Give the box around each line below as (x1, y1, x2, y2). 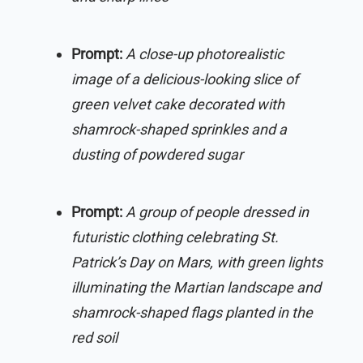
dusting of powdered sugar (71, 145, 243, 163)
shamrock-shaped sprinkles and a (71, 120, 287, 138)
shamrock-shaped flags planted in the (71, 303, 313, 321)
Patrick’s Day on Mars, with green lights (71, 253, 322, 271)
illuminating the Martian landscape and (71, 278, 321, 296)
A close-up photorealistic (126, 45, 284, 62)
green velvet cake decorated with (71, 95, 284, 113)
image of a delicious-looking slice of (71, 70, 298, 88)
